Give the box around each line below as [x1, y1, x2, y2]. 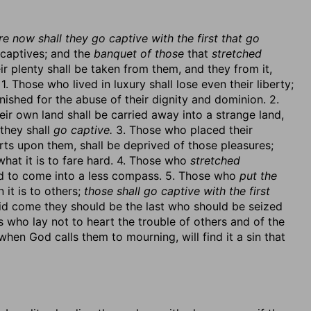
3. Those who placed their [112, 123, 253, 137]
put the [239, 169, 277, 183]
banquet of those [94, 47, 184, 60]
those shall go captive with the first [84, 184, 270, 198]
